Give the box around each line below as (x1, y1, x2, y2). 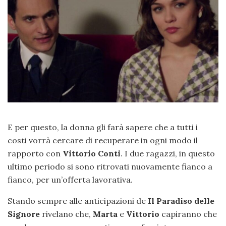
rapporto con (8, 148, 63, 159)
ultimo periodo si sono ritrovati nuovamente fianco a (8, 161, 212, 172)
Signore (8, 209, 40, 219)
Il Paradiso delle (148, 196, 214, 206)
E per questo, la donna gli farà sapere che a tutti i (8, 122, 198, 133)
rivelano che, (40, 209, 93, 219)
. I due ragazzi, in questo (121, 148, 215, 159)
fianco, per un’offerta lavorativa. (8, 175, 133, 185)
